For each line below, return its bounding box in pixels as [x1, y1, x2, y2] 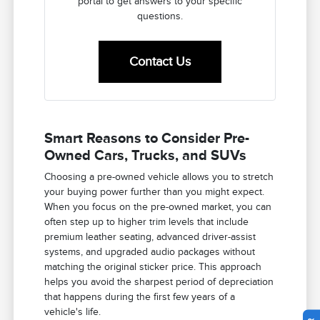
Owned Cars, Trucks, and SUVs [44, 147, 247, 164]
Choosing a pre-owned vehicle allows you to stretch [44, 171, 274, 183]
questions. [136, 11, 183, 22]
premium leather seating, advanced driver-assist [44, 231, 256, 243]
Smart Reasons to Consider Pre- [44, 130, 250, 146]
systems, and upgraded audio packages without [44, 246, 256, 258]
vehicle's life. [44, 306, 101, 318]
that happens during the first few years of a [44, 291, 236, 303]
